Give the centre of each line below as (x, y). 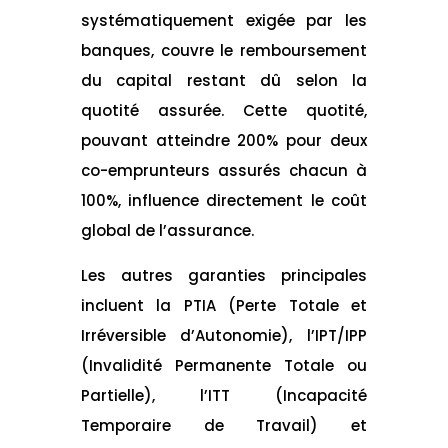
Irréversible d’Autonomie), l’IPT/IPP (224, 335)
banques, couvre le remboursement (224, 50)
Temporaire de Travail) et (224, 425)
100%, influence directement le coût (224, 200)
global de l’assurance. (167, 230)
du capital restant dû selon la (224, 80)
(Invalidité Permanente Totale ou (224, 365)
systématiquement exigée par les (224, 20)
